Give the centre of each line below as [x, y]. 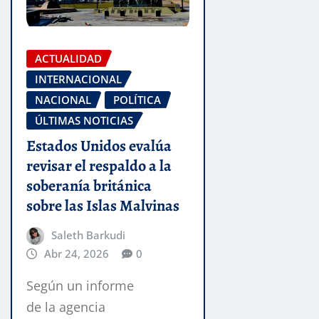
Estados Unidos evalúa [99, 146]
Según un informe [80, 286]
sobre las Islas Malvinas [103, 206]
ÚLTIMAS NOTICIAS [84, 120]
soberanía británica [89, 186]
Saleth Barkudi [88, 235]
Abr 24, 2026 [76, 254]
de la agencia [66, 307]
